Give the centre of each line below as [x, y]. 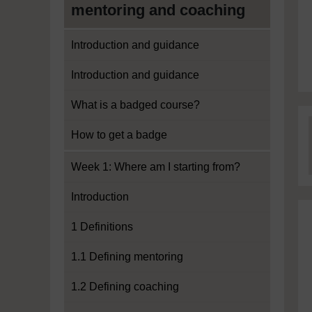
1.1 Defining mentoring [127, 257]
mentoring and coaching [158, 10]
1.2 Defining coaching [125, 287]
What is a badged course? [135, 105]
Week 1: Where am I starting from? [156, 167]
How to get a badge [119, 135]
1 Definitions [102, 227]
